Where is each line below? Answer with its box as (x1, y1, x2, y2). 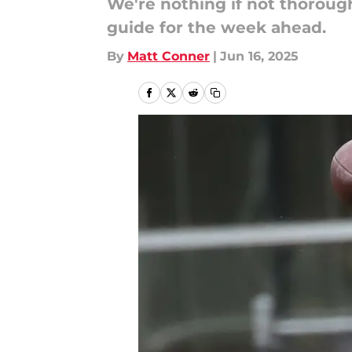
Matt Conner (127, 49, 210, 64)
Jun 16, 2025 (220, 49, 299, 64)
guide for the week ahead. (107, 18, 326, 37)
